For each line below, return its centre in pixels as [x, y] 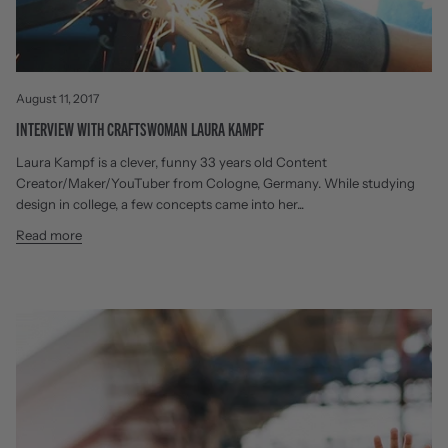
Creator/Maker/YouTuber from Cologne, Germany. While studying [215, 182]
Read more [49, 234]
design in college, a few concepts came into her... [160, 203]
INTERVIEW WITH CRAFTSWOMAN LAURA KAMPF [140, 128]
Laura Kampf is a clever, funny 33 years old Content [171, 161]
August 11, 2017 [57, 98]
